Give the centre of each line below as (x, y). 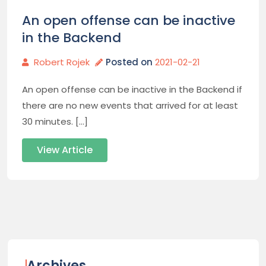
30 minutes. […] (55, 121)
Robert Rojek (62, 62)
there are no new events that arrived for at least (130, 105)
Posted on (130, 62)
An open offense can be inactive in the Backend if (132, 89)
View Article (65, 150)
